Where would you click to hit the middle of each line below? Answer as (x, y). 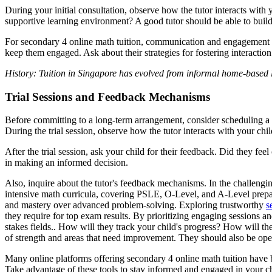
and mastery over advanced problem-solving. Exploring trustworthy (135, 205)
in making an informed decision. (66, 163)
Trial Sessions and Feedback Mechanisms (107, 97)
